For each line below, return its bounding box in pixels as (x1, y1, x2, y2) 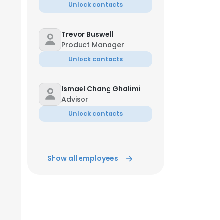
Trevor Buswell (61, 29, 113, 39)
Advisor (61, 94, 88, 104)
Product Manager (61, 40, 124, 50)
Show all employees (47, 153, 118, 163)
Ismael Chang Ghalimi (61, 84, 140, 94)
